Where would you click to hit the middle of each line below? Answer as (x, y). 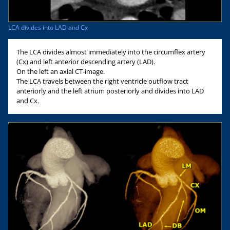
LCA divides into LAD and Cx (48, 27)
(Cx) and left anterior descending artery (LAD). (86, 61)
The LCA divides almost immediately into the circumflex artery (111, 52)
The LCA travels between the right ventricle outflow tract (102, 81)
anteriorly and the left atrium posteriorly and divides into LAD (110, 91)
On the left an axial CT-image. (61, 71)
